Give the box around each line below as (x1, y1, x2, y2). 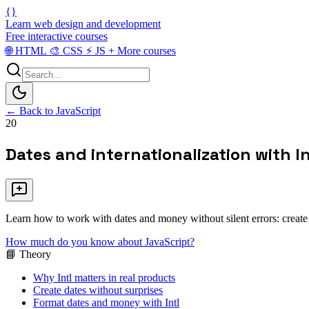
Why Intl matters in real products (33, 271, 175, 283)
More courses (114, 45, 176, 57)
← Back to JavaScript (6, 105, 101, 117)
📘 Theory (6, 248, 51, 260)
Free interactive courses (6, 30, 108, 42)
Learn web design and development (6, 18, 161, 30)
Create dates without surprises (33, 283, 163, 296)
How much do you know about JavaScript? (6, 235, 195, 248)
